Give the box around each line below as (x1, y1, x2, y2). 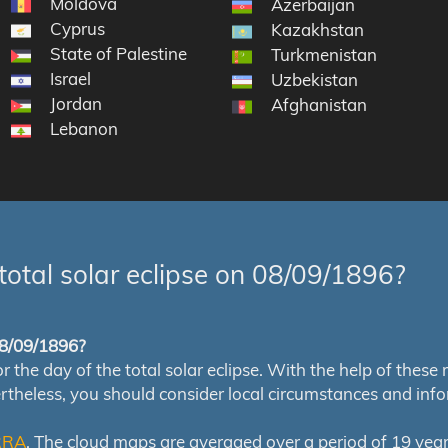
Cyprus (49, 18, 105, 40)
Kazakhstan (271, 19, 365, 41)
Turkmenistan (271, 44, 378, 66)
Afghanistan (271, 94, 368, 116)
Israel (49, 68, 91, 90)
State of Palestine (49, 43, 187, 65)
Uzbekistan (271, 69, 359, 91)
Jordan (49, 93, 102, 115)
